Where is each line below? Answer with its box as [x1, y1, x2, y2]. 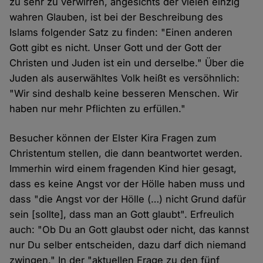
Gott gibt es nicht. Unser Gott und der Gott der [9, 41, 222, 53]
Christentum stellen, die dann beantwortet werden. [9, 147, 243, 159]
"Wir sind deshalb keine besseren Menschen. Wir [9, 87, 239, 99]
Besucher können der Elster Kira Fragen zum [9, 131, 217, 144]
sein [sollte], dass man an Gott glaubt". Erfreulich [9, 208, 235, 220]
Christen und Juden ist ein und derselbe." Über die [9, 56, 245, 69]
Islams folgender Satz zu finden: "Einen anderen [9, 26, 233, 38]
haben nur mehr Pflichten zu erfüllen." [9, 102, 186, 114]
